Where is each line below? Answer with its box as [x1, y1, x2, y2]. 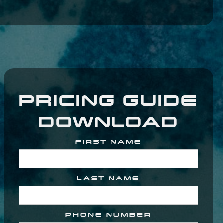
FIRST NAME [75, 137, 142, 146]
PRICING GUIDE [18, 88, 198, 111]
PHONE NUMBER [65, 210, 152, 219]
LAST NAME [77, 174, 140, 183]
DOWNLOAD [38, 110, 179, 133]
